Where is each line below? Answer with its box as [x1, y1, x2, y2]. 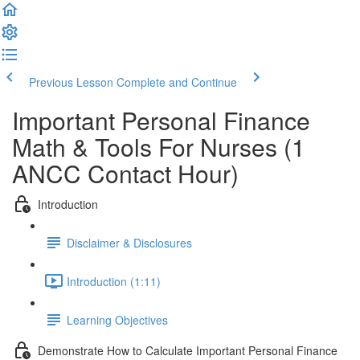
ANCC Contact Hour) [12, 156, 239, 190]
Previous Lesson [29, 74, 113, 90]
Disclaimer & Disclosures [67, 234, 192, 251]
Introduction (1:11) [67, 272, 161, 289]
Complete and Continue [117, 74, 237, 90]
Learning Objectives [67, 311, 168, 328]
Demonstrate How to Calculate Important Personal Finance [38, 342, 337, 358]
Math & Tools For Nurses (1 [12, 129, 305, 164]
